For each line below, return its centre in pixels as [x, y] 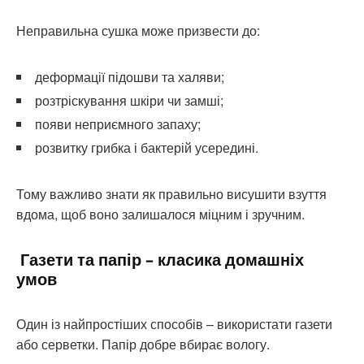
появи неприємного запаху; [118, 123]
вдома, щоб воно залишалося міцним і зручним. [160, 214]
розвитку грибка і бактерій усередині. [147, 147]
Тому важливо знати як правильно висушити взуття [171, 193]
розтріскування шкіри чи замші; [129, 100]
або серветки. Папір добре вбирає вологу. [143, 344]
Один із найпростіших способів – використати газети [174, 323]
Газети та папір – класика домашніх [160, 259]
